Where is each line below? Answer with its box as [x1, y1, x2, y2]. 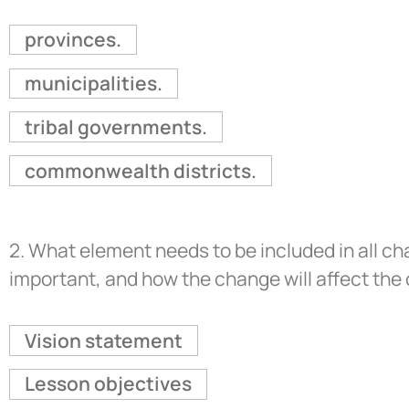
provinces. [24, 26, 121, 52]
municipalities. [24, 69, 163, 96]
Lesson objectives [24, 371, 192, 397]
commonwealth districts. [24, 157, 257, 184]
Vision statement [24, 327, 183, 353]
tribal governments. [24, 113, 207, 140]
